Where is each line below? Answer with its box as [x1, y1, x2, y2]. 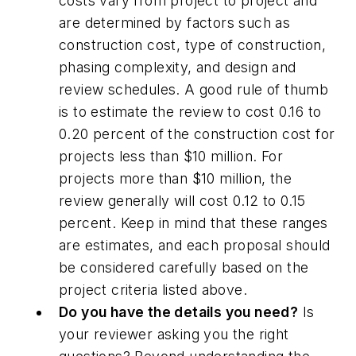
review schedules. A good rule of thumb [59, 80, 329, 98]
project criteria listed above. [59, 281, 247, 298]
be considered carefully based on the [59, 258, 309, 276]
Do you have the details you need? [59, 303, 299, 320]
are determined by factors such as [59, 14, 291, 31]
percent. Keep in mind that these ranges [59, 214, 328, 231]
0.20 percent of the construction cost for [59, 125, 335, 142]
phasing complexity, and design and [59, 58, 296, 75]
